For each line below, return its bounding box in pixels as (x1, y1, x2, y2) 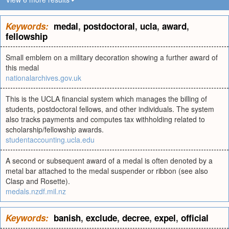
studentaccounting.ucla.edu (6, 134, 95, 145)
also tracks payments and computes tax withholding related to (6, 114, 205, 124)
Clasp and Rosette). (6, 176, 70, 186)
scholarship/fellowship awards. (6, 124, 104, 134)
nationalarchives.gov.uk (6, 73, 81, 83)
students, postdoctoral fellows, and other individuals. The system (6, 104, 214, 114)
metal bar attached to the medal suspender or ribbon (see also (6, 166, 208, 176)
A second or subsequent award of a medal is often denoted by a (6, 155, 213, 166)
